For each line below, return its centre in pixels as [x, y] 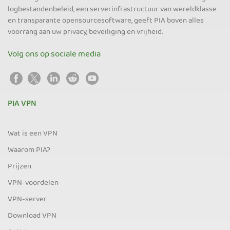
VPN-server [27, 199]
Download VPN [32, 216]
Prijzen [20, 167]
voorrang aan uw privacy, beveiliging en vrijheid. [85, 32]
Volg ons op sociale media [54, 54]
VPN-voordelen [33, 183]
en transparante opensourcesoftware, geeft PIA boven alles [106, 21]
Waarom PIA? [29, 150]
